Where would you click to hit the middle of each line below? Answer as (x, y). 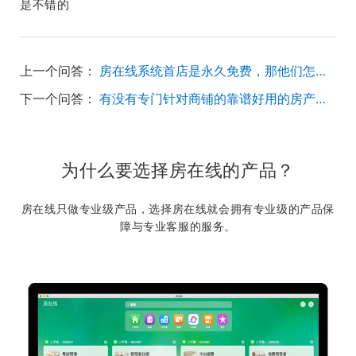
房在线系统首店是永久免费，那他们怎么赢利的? (321, 71)
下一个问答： (58, 99)
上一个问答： (58, 71)
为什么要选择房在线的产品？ (178, 170)
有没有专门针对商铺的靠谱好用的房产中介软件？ (321, 99)
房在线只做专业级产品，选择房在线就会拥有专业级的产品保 (178, 209)
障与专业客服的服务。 (178, 226)
